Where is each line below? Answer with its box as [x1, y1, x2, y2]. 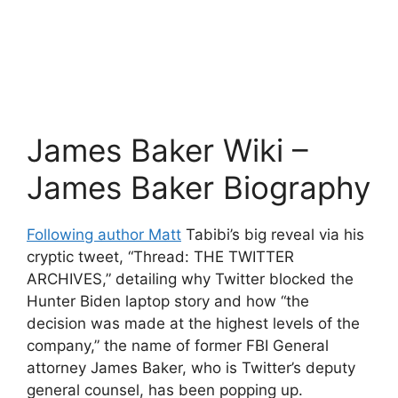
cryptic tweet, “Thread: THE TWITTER [27, 247, 294, 266]
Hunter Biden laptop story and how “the [27, 291, 309, 310]
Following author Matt [27, 225, 181, 243]
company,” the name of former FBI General [27, 336, 329, 354]
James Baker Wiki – [27, 131, 308, 169]
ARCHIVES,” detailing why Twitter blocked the [27, 269, 354, 288]
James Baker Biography [27, 168, 370, 206]
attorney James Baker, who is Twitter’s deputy [27, 358, 355, 377]
